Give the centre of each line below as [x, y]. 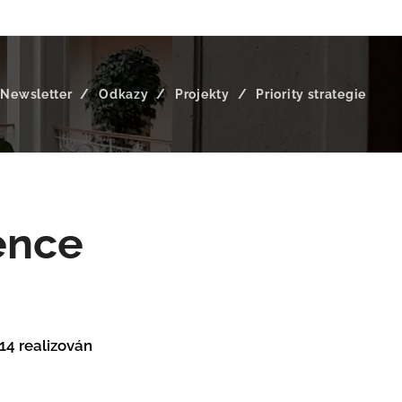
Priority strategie [311, 94]
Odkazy [123, 94]
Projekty [202, 94]
